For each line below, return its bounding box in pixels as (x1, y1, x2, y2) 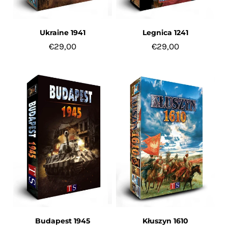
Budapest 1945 (35, 216, 91, 226)
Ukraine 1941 (40, 27, 86, 37)
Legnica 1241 (142, 27, 188, 37)
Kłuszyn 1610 (142, 216, 188, 226)
